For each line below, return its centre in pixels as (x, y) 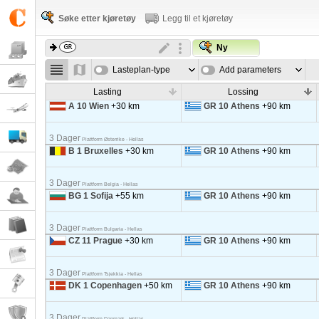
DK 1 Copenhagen (105, 286)
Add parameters (250, 70)
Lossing (243, 92)
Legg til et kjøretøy (198, 19)
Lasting (108, 92)
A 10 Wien (88, 106)
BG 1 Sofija (90, 196)
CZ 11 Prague (95, 241)
